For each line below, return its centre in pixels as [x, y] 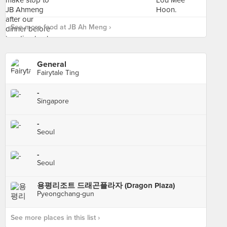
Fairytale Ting [58, 73]
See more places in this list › [55, 218]
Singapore [53, 101]
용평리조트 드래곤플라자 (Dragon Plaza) [106, 185]
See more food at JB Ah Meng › [61, 27]
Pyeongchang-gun [66, 194]
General [52, 64]
